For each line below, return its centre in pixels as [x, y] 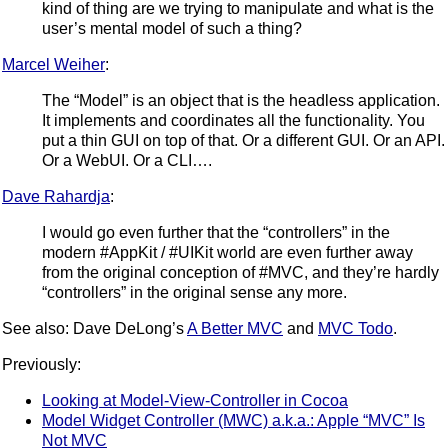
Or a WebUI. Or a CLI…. [127, 161]
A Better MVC [235, 329]
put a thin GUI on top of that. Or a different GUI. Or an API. [243, 141]
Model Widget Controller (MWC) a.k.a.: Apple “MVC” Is [233, 421]
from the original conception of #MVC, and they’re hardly [240, 273]
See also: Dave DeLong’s [94, 329]
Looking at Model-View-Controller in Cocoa [195, 401]
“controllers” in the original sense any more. [194, 293]
